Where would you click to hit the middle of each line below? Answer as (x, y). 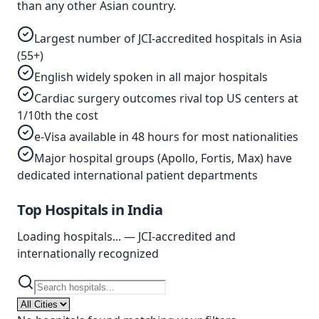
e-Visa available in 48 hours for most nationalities (166, 137)
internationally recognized (88, 253)
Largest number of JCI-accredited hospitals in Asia (168, 38)
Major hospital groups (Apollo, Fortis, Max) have (163, 158)
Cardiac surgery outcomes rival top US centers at (166, 98)
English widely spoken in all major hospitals (151, 77)
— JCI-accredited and (178, 236)
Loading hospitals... (69, 236)
